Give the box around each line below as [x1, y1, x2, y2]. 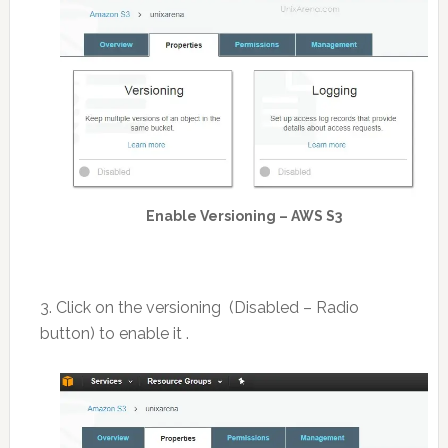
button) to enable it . [39, 324, 189, 344]
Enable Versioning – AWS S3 [145, 208, 342, 225]
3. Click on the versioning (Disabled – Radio [39, 298, 359, 318]
